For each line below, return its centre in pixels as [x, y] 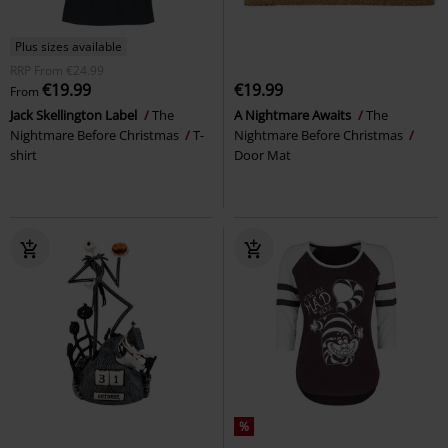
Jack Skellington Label [75, 115]
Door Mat [262, 155]
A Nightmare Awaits [294, 115]
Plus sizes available [68, 47]
